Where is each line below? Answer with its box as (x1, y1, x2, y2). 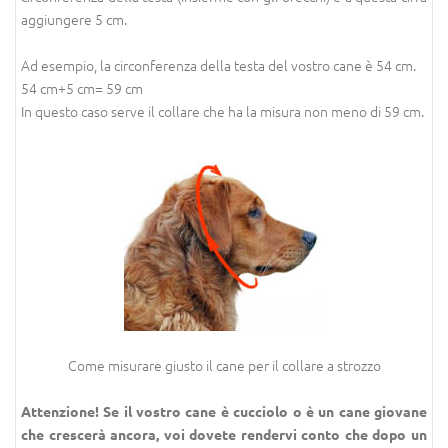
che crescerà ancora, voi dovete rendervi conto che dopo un (21, 425, 427, 444)
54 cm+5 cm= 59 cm (21, 78, 143, 99)
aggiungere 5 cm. (21, 9, 127, 30)
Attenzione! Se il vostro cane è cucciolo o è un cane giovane (21, 402, 427, 421)
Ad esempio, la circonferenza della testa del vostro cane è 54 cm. (21, 55, 416, 76)
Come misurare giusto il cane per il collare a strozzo (67, 355, 381, 376)
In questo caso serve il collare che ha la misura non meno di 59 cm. (21, 101, 424, 122)
